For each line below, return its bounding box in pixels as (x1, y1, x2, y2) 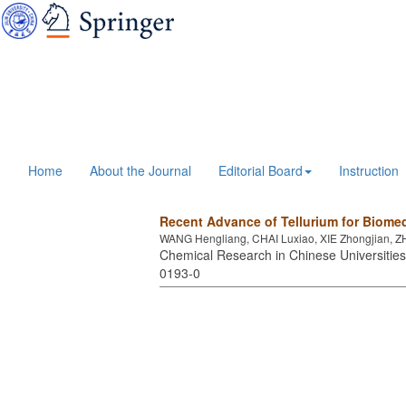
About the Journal (90, 161, 191, 179)
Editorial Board (218, 161, 303, 179)
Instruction (339, 161, 399, 179)
